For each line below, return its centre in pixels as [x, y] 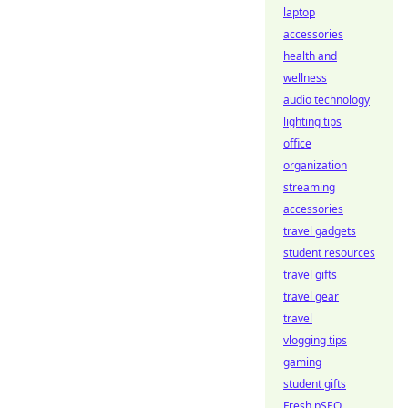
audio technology [326, 100]
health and [310, 56]
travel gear [311, 296]
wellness [305, 78]
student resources [329, 253]
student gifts [315, 384]
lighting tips [312, 122]
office [297, 143]
